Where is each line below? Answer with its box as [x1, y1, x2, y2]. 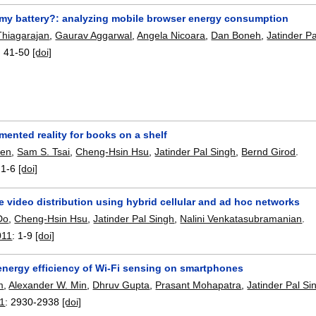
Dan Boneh [211, 29, 262, 41]
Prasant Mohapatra [155, 279, 242, 291]
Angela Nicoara [137, 29, 206, 41]
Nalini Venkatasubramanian [180, 212, 303, 224]
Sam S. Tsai [17, 146, 71, 158]
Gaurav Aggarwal [55, 29, 133, 41]
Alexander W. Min [8, 279, 87, 291]
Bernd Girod [241, 146, 296, 158]
